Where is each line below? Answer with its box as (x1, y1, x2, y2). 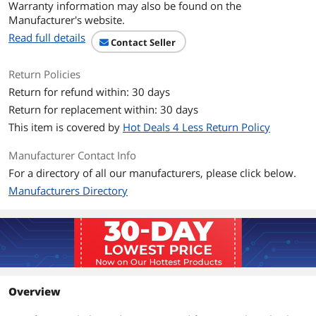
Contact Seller (111, 35, 176, 49)
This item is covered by (8, 119, 123, 134)
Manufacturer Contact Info (8, 147, 136, 162)
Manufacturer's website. (8, 12, 125, 27)
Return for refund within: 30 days (8, 84, 170, 99)
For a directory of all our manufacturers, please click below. (8, 165, 296, 180)
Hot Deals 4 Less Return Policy (123, 119, 270, 134)
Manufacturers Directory (8, 183, 128, 197)
